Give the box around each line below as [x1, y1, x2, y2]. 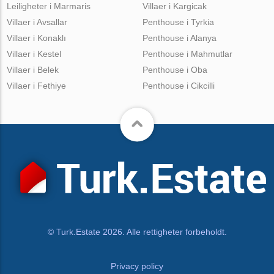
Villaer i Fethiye [7, 80, 67, 91]
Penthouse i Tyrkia [142, 17, 214, 27]
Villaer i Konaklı [7, 32, 67, 43]
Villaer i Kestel [7, 48, 62, 59]
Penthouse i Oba [142, 64, 207, 75]
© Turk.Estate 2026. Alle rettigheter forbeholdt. [47, 226, 227, 237]
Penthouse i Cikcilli [142, 80, 215, 91]
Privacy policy [111, 261, 163, 271]
